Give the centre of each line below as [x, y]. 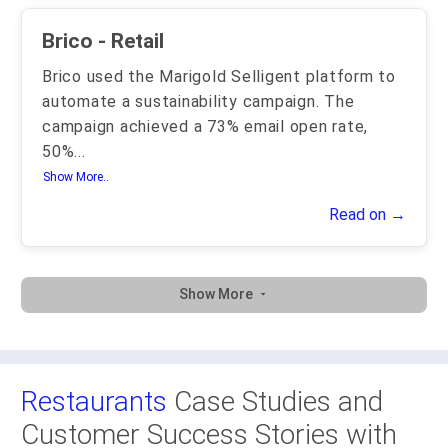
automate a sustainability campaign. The [198, 101]
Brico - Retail [131, 41]
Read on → [367, 214]
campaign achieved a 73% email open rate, [205, 126]
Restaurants [94, 401]
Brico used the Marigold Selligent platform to [219, 76]
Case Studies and [275, 401]
